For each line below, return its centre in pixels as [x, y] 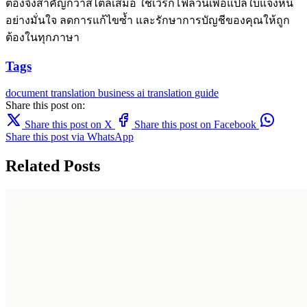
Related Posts [53, 165]
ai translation [166, 93]
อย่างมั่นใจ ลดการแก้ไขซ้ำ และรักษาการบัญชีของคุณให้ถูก [148, 21]
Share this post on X [69, 124]
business [118, 93]
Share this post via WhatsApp [70, 136]
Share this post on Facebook [195, 124]
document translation [52, 93]
